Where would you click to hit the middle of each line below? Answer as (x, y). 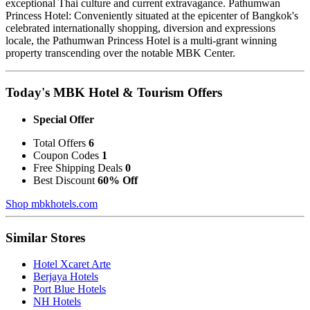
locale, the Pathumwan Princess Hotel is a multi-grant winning (141, 41)
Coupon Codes (67, 155)
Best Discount (65, 180)
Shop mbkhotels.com (52, 203)
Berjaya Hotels (66, 277)
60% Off (118, 180)
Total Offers (61, 143)
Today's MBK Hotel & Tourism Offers (114, 93)
